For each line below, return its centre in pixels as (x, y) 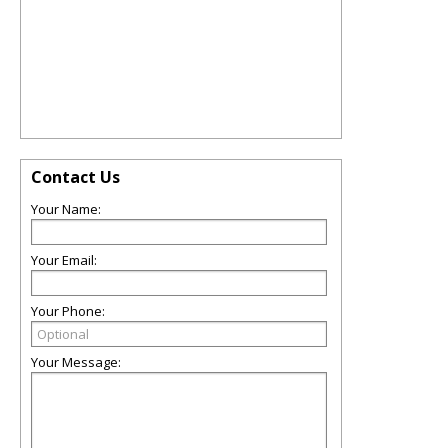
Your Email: (64, 260)
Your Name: (66, 209)
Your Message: (76, 362)
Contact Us (75, 177)
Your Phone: (68, 311)
